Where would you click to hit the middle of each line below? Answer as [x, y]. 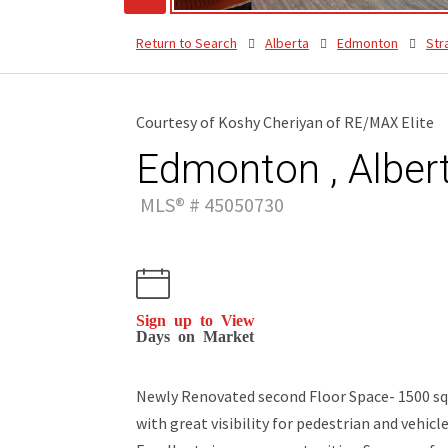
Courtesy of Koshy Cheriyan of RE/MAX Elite [285, 121]
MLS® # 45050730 [210, 204]
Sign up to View [195, 318]
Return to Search [186, 42]
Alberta [287, 42]
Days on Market [195, 334]
